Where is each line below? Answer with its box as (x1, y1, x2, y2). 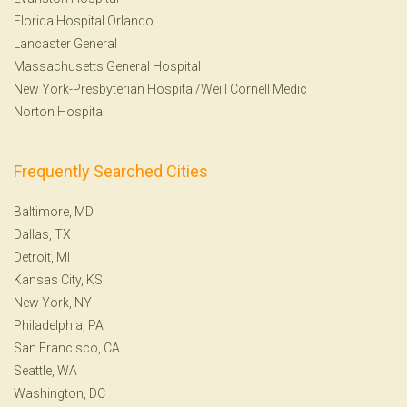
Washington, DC (14, 385, 105, 401)
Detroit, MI (14, 249, 70, 264)
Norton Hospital (14, 104, 105, 119)
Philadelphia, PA (14, 317, 104, 333)
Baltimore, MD (14, 203, 94, 219)
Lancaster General (14, 35, 117, 51)
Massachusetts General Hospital (14, 58, 201, 74)
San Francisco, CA (14, 340, 120, 355)
